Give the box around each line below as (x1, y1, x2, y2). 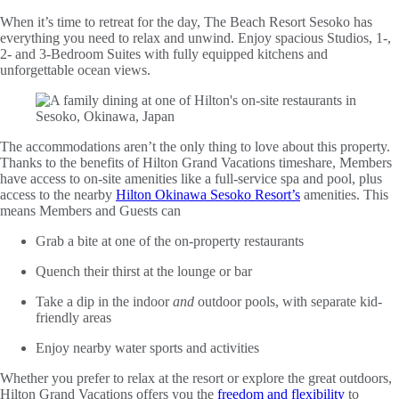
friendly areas (36, 309, 111, 325)
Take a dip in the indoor (36, 293, 173, 309)
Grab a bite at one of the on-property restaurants (36, 232, 304, 248)
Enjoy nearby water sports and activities (36, 339, 259, 355)
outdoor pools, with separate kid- (194, 293, 382, 309)
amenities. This (300, 186, 388, 202)
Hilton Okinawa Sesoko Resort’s (116, 186, 300, 202)
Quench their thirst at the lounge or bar (36, 263, 252, 279)
